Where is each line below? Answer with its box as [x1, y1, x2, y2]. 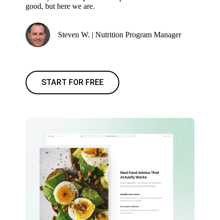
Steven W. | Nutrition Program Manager [58, 30, 182, 39]
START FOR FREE [41, 78, 104, 87]
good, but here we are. [26, 2, 95, 10]
